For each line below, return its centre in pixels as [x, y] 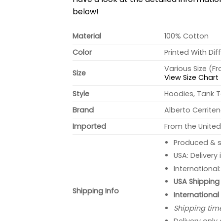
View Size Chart [192, 77]
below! [86, 11]
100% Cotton [187, 36]
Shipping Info [96, 191]
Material [87, 36]
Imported [89, 126]
